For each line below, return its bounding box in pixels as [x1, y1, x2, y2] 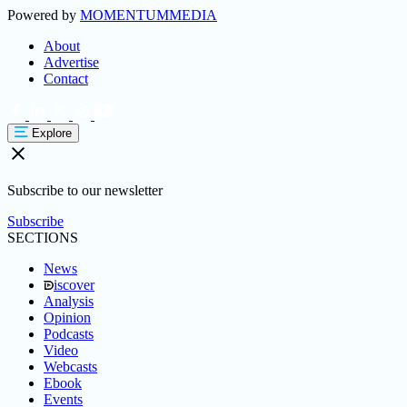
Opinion [44, 310, 91, 325]
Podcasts [44, 326, 94, 342]
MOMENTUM [80, 7, 169, 23]
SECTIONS [7, 230, 78, 245]
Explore [32, 126, 72, 140]
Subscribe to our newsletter [7, 183, 163, 198]
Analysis [44, 293, 94, 309]
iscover [54, 277, 94, 293]
